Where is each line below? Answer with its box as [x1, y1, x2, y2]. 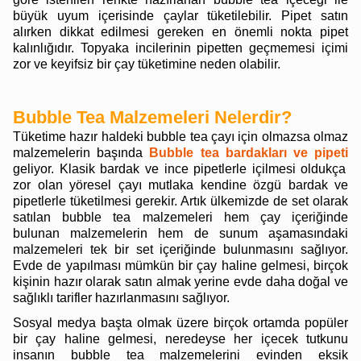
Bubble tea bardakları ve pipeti [149, 146, 349, 160]
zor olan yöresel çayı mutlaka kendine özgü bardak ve [13, 178, 348, 192]
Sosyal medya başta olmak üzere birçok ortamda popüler [13, 316, 348, 330]
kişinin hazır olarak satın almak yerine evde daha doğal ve [13, 275, 348, 288]
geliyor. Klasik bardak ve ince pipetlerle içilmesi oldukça [13, 162, 346, 176]
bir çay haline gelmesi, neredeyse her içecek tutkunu [13, 332, 348, 346]
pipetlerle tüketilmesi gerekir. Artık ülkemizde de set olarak [13, 194, 348, 208]
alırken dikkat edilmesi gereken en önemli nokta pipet [13, 25, 348, 39]
